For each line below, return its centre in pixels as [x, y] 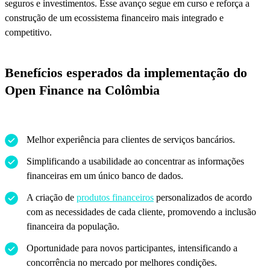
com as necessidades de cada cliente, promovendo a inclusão [141, 212]
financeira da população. [73, 226]
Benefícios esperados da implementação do [126, 72]
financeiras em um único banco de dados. [105, 175]
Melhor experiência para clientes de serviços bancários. [131, 139]
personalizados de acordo [203, 197]
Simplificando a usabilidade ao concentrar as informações [135, 161]
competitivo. [28, 32]
